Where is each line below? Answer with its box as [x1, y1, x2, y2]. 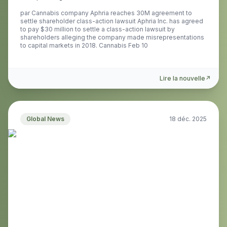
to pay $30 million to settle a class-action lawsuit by [20, 25, 175, 33]
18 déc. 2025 [169, 115, 207, 123]
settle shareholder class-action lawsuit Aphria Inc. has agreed [20, 17, 203, 25]
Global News [26, 115, 64, 123]
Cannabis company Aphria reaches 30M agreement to [31, 9, 192, 17]
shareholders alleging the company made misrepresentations [20, 33, 204, 41]
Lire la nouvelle [160, 74, 205, 82]
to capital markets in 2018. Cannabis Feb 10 [20, 42, 148, 49]
